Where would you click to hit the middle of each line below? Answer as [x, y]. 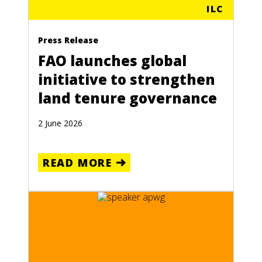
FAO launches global [112, 61]
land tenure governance [127, 98]
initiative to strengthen [127, 80]
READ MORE [77, 163]
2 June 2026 [60, 123]
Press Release [68, 40]
